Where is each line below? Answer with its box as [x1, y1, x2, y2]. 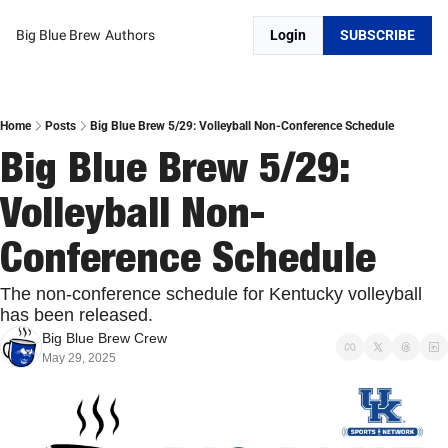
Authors [105, 27, 155, 43]
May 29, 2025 [42, 351, 116, 365]
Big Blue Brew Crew [42, 330, 167, 346]
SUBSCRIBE [340, 27, 415, 43]
